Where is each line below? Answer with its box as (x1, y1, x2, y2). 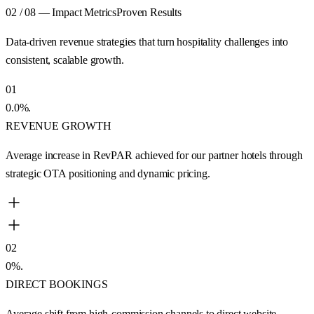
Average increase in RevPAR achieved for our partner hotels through (6, 149, 303, 161)
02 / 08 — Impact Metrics (6, 6, 117, 18)
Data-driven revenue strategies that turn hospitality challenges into (6, 35, 289, 48)
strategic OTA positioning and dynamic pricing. (6, 167, 210, 179)
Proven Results (116, 6, 182, 18)
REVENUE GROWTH (6, 119, 111, 132)
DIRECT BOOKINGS (6, 278, 108, 290)
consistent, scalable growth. (6, 53, 124, 66)
